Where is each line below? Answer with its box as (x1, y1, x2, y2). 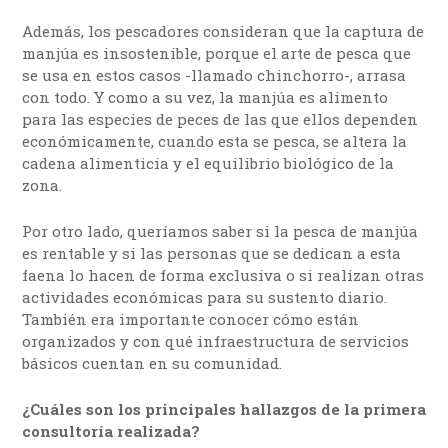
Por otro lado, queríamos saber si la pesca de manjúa (22, 221, 419, 242)
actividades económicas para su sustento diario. (22, 287, 388, 308)
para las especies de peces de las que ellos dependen (22, 109, 419, 130)
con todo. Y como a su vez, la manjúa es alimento (22, 87, 389, 108)
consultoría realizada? (22, 421, 201, 442)
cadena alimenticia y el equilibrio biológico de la (22, 153, 395, 174)
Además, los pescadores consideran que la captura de (22, 21, 425, 42)
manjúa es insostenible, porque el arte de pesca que (22, 43, 412, 64)
